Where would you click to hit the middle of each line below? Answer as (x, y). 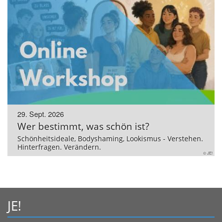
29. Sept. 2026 (41, 114)
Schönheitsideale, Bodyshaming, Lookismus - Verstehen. (110, 139)
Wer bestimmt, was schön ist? (83, 126)
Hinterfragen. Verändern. (59, 147)
